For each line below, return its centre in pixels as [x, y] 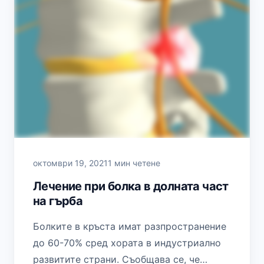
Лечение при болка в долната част [131, 186]
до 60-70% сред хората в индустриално [127, 242]
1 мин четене [134, 163]
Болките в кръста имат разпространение [130, 226]
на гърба [58, 201]
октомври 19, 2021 [70, 163]
